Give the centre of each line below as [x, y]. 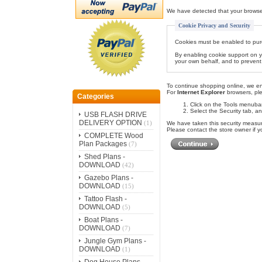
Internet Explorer [201, 92]
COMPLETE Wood [113, 135]
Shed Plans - [104, 156]
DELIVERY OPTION [110, 123]
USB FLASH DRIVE [115, 114]
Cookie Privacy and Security [214, 26]
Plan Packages [103, 144]
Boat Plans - [103, 220]
